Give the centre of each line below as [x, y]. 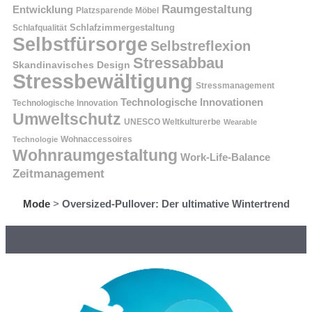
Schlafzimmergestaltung [122, 27]
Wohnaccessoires [96, 139]
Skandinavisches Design [71, 64]
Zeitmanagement [58, 173]
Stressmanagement [235, 85]
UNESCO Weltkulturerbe [172, 122]
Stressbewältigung [103, 81]
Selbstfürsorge [80, 44]
